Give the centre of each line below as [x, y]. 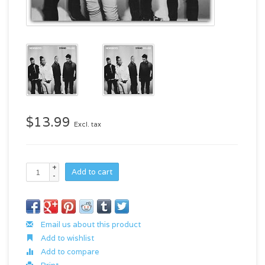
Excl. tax [88, 124]
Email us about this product [90, 224]
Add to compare [69, 252]
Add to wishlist [67, 238]
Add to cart [92, 172]
